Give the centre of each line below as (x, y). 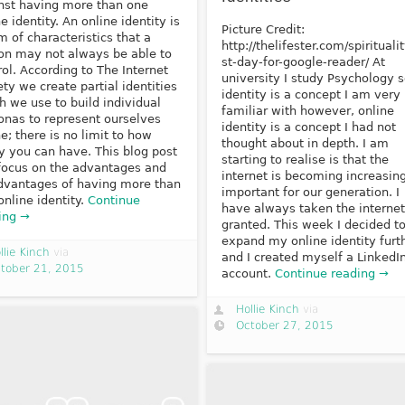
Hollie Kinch (267, 310)
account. (249, 274)
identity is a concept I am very (311, 95)
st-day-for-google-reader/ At (304, 62)
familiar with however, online (308, 111)
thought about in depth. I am (306, 144)
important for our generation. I (311, 193)
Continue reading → (332, 274)
